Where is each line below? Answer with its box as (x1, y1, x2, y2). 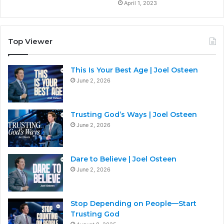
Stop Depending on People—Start (70, 198, 196, 208)
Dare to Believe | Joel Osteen (70, 154, 176, 163)
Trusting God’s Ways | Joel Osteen (70, 109, 197, 119)
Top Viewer (8, 36, 52, 46)
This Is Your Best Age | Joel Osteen (70, 65, 198, 74)
